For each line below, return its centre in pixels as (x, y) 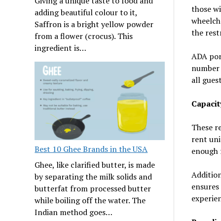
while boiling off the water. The (90, 201)
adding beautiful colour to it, (86, 13)
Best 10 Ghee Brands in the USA (91, 149)
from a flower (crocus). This (84, 36)
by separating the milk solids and (93, 177)
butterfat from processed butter (93, 189)
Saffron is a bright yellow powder (94, 24)
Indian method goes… (74, 212)
